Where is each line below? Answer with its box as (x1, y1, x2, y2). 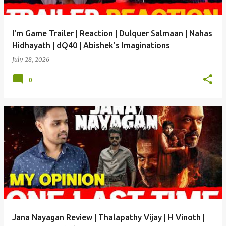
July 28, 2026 (12, 55, 49, 63)
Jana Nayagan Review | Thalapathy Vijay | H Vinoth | (12, 213, 205, 222)
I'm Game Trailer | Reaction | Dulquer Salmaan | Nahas (12, 29, 212, 38)
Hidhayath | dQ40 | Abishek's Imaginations (12, 41, 170, 50)
